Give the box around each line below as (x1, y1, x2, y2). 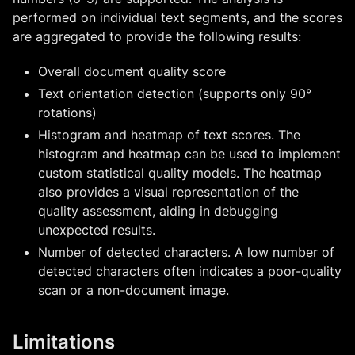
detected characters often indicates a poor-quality (38, 262, 342, 279)
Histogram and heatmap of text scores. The (38, 126, 300, 143)
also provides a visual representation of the (38, 183, 299, 200)
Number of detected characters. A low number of (38, 243, 334, 260)
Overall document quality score (38, 63, 226, 79)
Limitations (13, 330, 115, 353)
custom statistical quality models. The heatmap (38, 164, 322, 181)
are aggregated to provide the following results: (13, 28, 301, 44)
